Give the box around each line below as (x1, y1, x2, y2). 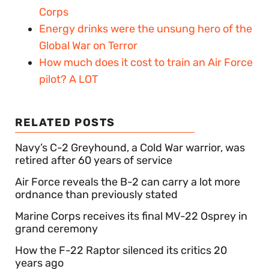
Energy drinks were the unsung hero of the (39, 22, 252, 36)
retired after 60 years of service (15, 154, 172, 168)
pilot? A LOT (39, 73, 98, 86)
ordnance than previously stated (15, 188, 178, 202)
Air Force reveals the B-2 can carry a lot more (15, 175, 240, 189)
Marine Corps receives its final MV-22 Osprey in (15, 210, 247, 223)
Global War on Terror (39, 39, 138, 53)
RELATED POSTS (15, 116, 115, 130)
